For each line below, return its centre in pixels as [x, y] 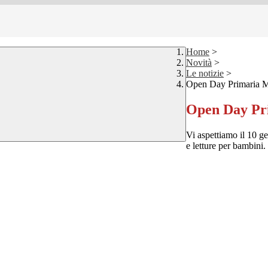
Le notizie [205, 74]
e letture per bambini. [226, 146]
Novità [199, 63]
